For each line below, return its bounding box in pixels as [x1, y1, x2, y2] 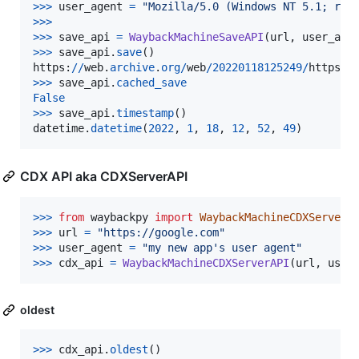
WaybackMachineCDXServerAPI [123, 256, 289, 270]
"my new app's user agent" [142, 241, 302, 255]
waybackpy [91, 211, 148, 224]
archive [110, 61, 155, 75]
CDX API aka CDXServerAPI [20, 168, 188, 185]
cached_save [116, 76, 187, 90]
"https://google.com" [97, 226, 225, 240]
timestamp [116, 107, 174, 120]
